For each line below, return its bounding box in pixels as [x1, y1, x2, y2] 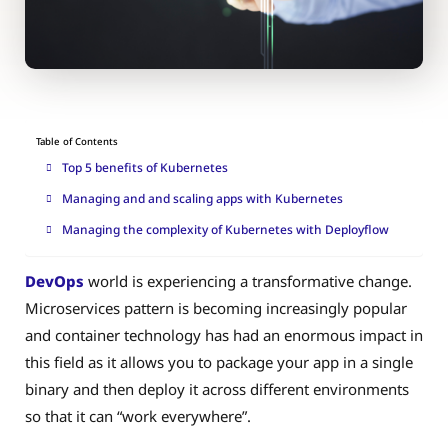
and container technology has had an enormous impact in [25, 325, 423, 346]
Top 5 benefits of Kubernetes [62, 159, 231, 177]
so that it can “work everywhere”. [25, 406, 251, 427]
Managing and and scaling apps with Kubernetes [62, 190, 346, 208]
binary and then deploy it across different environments [25, 379, 409, 400]
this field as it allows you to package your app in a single [25, 352, 413, 373]
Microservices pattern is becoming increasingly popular [25, 298, 407, 319]
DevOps [25, 271, 84, 292]
